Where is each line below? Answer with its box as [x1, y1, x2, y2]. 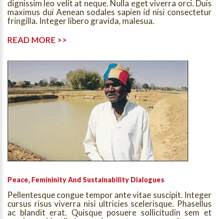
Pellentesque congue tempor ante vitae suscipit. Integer [7, 190, 212, 200]
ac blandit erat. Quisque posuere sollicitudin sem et [7, 207, 212, 218]
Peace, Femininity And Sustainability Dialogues [7, 175, 164, 184]
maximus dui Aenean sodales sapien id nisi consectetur [7, 7, 212, 17]
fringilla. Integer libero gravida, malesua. [7, 16, 154, 26]
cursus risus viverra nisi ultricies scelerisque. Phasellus [7, 198, 212, 209]
